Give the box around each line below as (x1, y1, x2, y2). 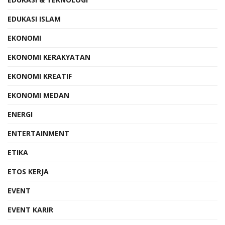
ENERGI (8, 109, 33, 119)
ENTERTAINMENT (8, 128, 69, 138)
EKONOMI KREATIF (8, 71, 72, 81)
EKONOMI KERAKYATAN (8, 52, 90, 62)
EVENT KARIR (8, 204, 53, 214)
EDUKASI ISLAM (8, 14, 61, 24)
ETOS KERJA (8, 166, 49, 176)
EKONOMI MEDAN (8, 90, 69, 100)
